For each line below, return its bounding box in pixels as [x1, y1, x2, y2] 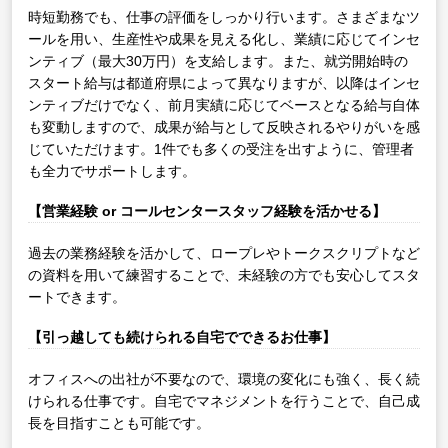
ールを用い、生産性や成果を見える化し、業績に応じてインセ [28, 30, 420, 47]
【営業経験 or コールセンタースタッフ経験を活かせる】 [28, 203, 386, 220]
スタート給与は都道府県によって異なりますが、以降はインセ [28, 74, 420, 91]
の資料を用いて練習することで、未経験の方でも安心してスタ [28, 266, 420, 283]
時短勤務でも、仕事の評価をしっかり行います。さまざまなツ [28, 8, 420, 25]
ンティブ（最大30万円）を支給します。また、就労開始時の [28, 52, 408, 69]
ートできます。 [28, 288, 126, 305]
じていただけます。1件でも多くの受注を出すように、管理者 [28, 140, 414, 157]
